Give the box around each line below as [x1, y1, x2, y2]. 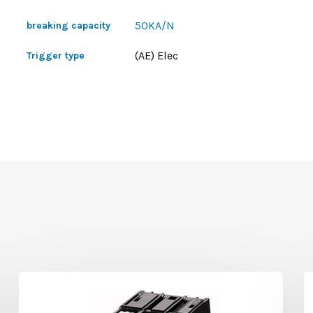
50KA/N [135, 19, 175, 32]
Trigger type [27, 50, 85, 61]
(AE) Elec [135, 49, 179, 62]
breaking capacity [27, 20, 111, 31]
